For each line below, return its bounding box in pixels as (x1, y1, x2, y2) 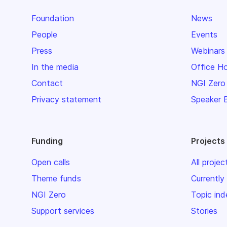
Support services (31, 205, 94, 216)
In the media (31, 61, 79, 72)
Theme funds (31, 173, 81, 183)
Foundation (31, 13, 74, 23)
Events (191, 29, 217, 40)
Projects (191, 135, 225, 146)
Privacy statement (31, 94, 101, 104)
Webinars (191, 45, 225, 56)
